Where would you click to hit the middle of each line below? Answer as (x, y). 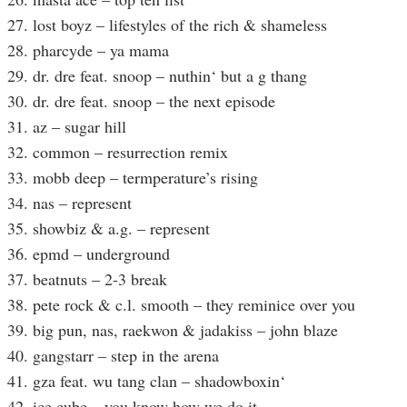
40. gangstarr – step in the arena (113, 356)
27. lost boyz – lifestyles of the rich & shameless (167, 25)
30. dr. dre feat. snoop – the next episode (141, 101)
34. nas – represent (69, 203)
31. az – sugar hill (67, 127)
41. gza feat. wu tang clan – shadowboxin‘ (146, 381)
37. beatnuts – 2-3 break (87, 279)
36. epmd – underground (89, 254)
